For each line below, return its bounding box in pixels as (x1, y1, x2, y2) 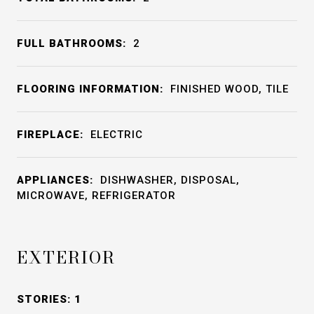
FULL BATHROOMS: (17, 37, 126, 50)
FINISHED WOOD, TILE (170, 83, 289, 95)
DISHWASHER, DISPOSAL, (100, 174, 240, 186)
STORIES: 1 (17, 293, 81, 306)
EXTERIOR (17, 245, 116, 271)
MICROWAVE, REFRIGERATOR (17, 189, 176, 202)
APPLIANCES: (17, 174, 93, 186)
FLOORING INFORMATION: (17, 83, 163, 95)
